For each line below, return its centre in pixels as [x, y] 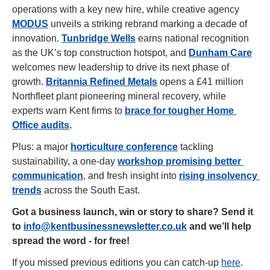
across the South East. [91, 190]
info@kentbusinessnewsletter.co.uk [105, 226]
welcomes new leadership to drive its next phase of [121, 67]
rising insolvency [218, 175]
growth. [29, 81]
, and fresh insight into [131, 175]
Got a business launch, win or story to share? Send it [133, 212]
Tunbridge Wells [99, 38]
